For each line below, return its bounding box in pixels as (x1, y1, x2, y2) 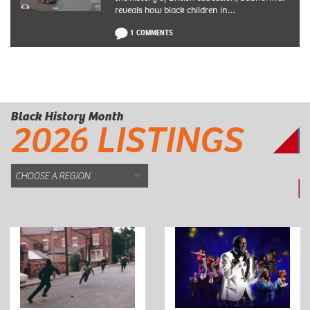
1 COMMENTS (129, 26, 173, 37)
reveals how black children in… (114, 3, 235, 17)
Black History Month (10, 109, 123, 125)
